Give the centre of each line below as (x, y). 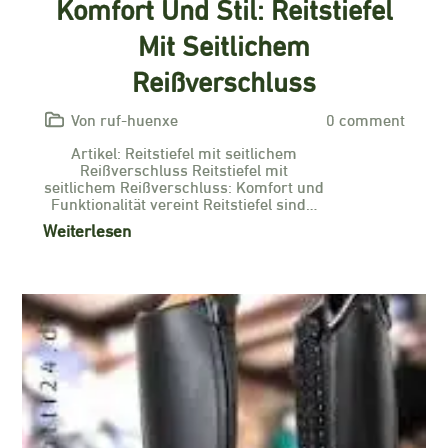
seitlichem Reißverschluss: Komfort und (184, 185)
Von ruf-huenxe (125, 118)
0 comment (365, 118)
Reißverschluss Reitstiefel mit (184, 168)
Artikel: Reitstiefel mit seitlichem (184, 151)
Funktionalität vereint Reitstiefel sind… (184, 202)
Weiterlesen (87, 229)
